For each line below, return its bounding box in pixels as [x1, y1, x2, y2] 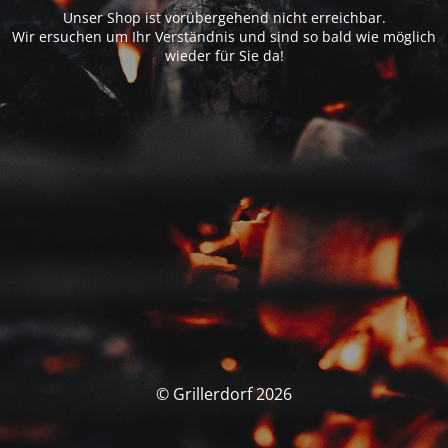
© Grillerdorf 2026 [156, 383, 292, 405]
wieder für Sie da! [164, 45, 284, 65]
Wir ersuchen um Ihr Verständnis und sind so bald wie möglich [12, 26, 436, 46]
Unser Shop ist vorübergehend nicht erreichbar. [62, 7, 386, 27]
